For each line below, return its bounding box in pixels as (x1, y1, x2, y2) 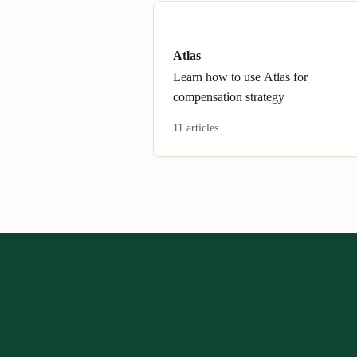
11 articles (173, 122, 218, 134)
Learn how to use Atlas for (173, 70, 308, 84)
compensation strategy (173, 90, 284, 104)
